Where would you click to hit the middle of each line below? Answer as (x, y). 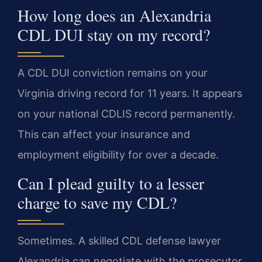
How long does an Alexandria (114, 15)
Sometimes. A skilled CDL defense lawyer (119, 240)
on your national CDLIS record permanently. (126, 114)
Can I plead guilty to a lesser (111, 183)
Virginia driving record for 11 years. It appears (130, 94)
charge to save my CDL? (97, 202)
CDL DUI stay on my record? (114, 35)
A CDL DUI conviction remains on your (113, 73)
